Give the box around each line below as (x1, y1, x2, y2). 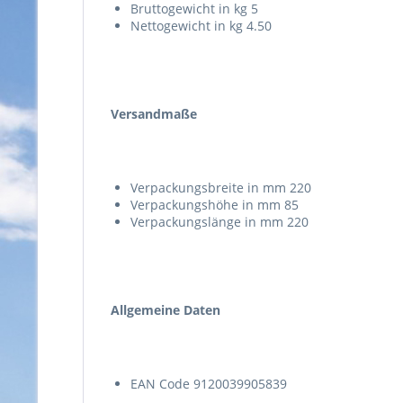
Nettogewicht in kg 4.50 (130, 16, 304, 34)
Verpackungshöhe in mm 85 (130, 195, 302, 213)
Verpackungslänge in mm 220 (130, 212, 341, 230)
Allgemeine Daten (111, 300, 220, 318)
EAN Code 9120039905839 (130, 374, 319, 392)
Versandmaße (111, 104, 197, 122)
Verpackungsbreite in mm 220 (130, 178, 311, 196)
